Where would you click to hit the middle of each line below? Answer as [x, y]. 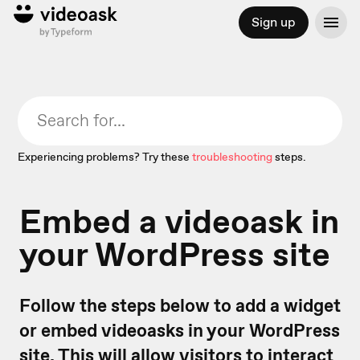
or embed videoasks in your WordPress [180, 330]
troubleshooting [233, 157]
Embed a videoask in [179, 221]
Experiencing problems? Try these [104, 157]
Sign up [273, 22]
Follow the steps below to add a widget [180, 305]
